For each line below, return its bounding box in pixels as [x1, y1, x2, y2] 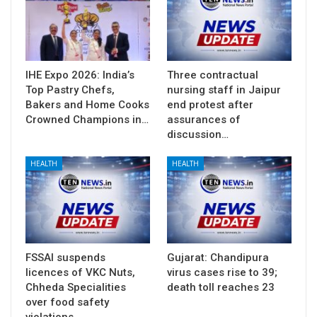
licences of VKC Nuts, [25, 265, 135, 279]
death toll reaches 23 [167, 280, 275, 294]
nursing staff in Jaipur [167, 83, 281, 96]
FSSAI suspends [25, 250, 105, 264]
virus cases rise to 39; [167, 265, 277, 279]
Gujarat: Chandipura [167, 250, 269, 264]
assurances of [167, 113, 241, 126]
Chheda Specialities [25, 280, 126, 294]
